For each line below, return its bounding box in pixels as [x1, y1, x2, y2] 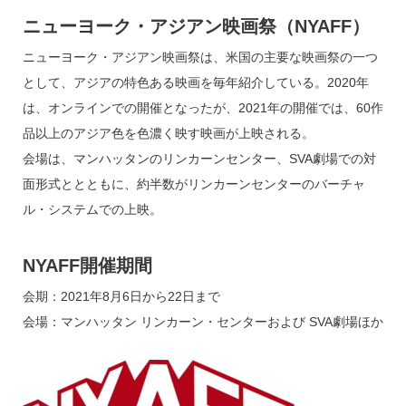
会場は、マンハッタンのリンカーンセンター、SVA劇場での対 [22, 151, 376, 167]
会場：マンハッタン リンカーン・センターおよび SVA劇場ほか [22, 314, 383, 330]
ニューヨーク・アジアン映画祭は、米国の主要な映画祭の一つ [22, 50, 378, 65]
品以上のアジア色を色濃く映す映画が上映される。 [22, 126, 314, 141]
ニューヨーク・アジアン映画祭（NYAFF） [22, 16, 370, 37]
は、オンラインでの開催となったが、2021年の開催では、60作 [22, 101, 383, 116]
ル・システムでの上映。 [22, 202, 162, 217]
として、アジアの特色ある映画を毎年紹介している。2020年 [22, 75, 369, 91]
